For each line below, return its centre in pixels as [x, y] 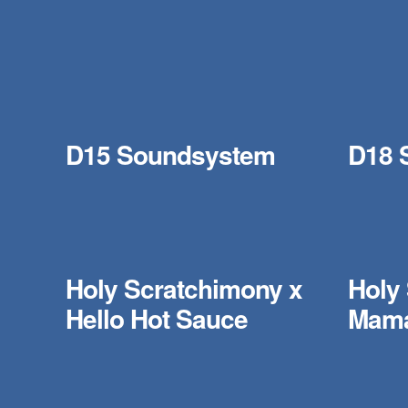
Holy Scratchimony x [184, 288]
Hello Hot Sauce [157, 318]
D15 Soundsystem [170, 154]
